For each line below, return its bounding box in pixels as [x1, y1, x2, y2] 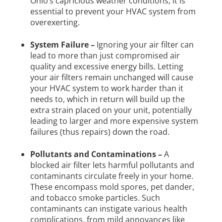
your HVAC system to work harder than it [30, 82, 183, 94]
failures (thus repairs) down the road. [30, 126, 171, 137]
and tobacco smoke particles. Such [30, 192, 160, 203]
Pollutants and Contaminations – [30, 148, 162, 160]
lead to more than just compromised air [30, 50, 180, 61]
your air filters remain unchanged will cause [30, 71, 193, 83]
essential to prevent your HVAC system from [30, 5, 196, 17]
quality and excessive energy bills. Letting [30, 60, 183, 72]
